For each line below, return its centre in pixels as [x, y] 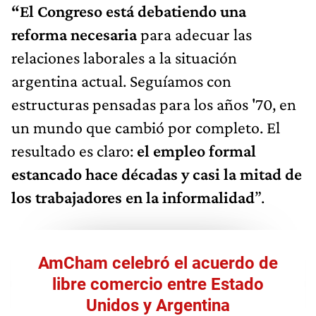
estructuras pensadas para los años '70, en [154, 104]
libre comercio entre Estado [158, 284]
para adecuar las [194, 34]
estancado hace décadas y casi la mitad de [157, 174]
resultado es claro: [74, 150]
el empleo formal [196, 150]
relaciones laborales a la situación [124, 57]
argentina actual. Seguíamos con [121, 80]
